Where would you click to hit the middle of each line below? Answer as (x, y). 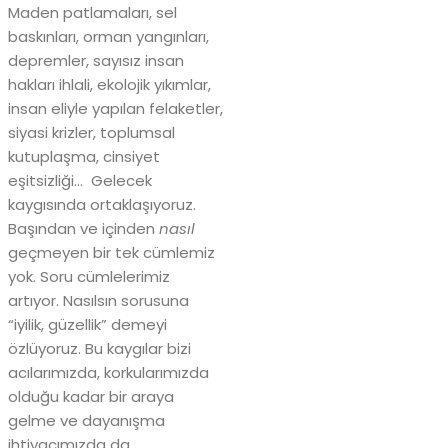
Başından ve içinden (83, 229)
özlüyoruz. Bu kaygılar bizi (99, 349)
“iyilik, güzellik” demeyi (87, 325)
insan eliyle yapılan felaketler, (115, 109)
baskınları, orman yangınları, (108, 37)
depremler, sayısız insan (96, 61)
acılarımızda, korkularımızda (108, 373)
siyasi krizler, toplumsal (91, 133)
